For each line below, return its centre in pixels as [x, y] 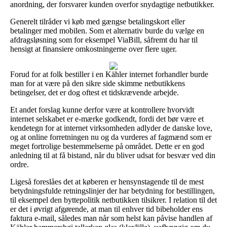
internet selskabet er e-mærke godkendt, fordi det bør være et [107, 119]
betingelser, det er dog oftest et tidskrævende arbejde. [94, 92]
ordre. [20, 164]
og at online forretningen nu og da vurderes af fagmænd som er [111, 137]
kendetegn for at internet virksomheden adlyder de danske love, [111, 128]
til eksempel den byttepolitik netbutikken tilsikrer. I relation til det [113, 200]
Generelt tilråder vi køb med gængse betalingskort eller [98, 21]
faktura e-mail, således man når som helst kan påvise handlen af [111, 218]
